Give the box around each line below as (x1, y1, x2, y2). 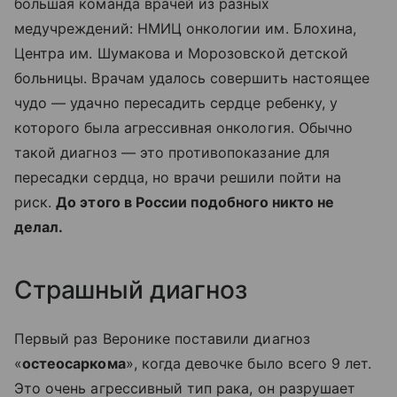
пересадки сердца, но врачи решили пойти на (14, 167, 342, 186)
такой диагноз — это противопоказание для (14, 143, 330, 161)
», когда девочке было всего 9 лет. (125, 354, 372, 372)
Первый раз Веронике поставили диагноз (14, 329, 310, 347)
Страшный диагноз (14, 274, 247, 305)
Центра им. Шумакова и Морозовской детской (14, 43, 348, 62)
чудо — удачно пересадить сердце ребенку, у (14, 93, 339, 112)
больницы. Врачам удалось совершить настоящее (14, 68, 370, 87)
